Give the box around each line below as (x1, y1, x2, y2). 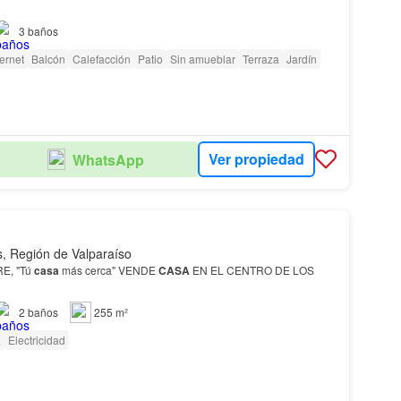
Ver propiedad (208, 149, 304, 170)
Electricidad (7, 331, 65, 347)
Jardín (286, 50, 317, 66)
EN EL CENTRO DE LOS (189, 261, 314, 277)
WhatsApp (72, 149, 144, 170)
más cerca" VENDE (58, 261, 158, 277)
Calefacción (72, 50, 131, 66)
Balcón (30, 50, 65, 66)
